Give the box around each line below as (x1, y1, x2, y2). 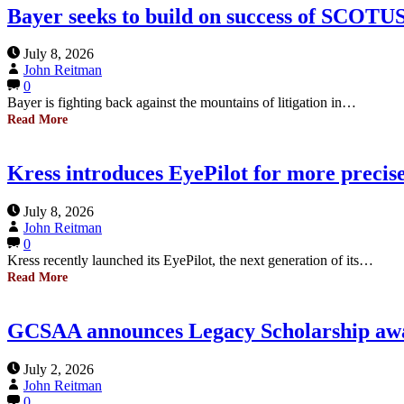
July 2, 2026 (23, 362, 94, 378)
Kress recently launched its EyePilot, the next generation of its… (7, 252, 373, 269)
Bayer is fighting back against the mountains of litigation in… (7, 95, 356, 111)
